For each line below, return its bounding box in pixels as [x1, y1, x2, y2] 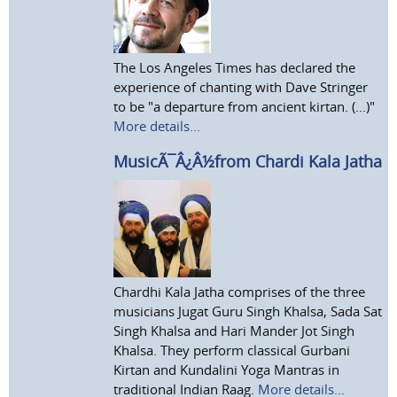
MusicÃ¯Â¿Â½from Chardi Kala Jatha [113, 150, 383, 172]
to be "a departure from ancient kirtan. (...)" [113, 97, 376, 115]
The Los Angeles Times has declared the [113, 58, 356, 76]
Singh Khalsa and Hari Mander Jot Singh [113, 321, 355, 339]
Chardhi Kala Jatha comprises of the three [113, 282, 366, 300]
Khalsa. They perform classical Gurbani [113, 340, 351, 359]
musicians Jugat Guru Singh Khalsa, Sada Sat [113, 301, 383, 320]
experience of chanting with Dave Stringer [113, 77, 369, 96]
